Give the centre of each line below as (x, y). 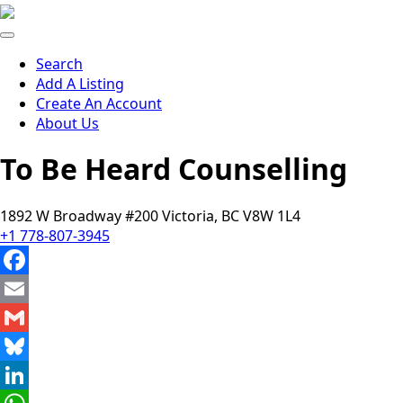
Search (59, 64)
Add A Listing (80, 84)
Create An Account (99, 103)
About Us (67, 123)
